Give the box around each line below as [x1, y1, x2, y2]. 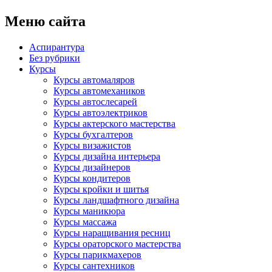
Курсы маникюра [53, 205, 125, 216]
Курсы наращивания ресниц [53, 227, 171, 238]
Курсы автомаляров [53, 74, 135, 85]
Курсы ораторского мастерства [53, 238, 181, 249]
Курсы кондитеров [53, 172, 131, 183]
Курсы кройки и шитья [53, 183, 149, 194]
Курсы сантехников [53, 260, 135, 271]
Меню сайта [5, 13, 86, 29]
